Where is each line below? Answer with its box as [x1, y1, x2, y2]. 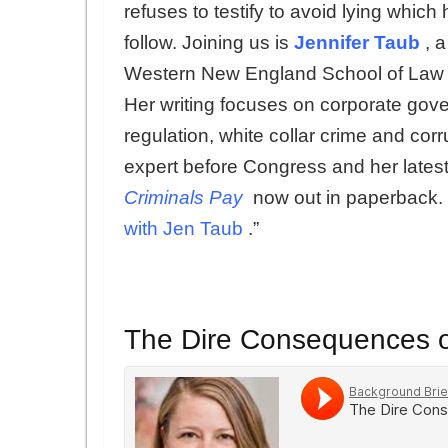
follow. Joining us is [124, 31, 294, 53]
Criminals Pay [124, 186, 243, 208]
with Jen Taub [124, 217, 243, 239]
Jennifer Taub [294, 31, 420, 53]
